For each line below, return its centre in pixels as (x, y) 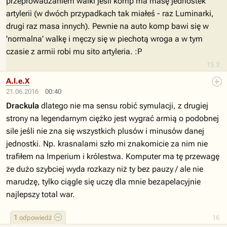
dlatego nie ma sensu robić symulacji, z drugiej (124, 106)
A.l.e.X (18, 81)
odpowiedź (35, 218)
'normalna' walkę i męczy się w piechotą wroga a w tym (104, 39)
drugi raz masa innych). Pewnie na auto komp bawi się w (107, 26)
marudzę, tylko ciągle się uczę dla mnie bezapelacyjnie (103, 182)
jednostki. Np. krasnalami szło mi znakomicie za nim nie (107, 144)
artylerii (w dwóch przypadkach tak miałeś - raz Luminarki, (110, 13)
